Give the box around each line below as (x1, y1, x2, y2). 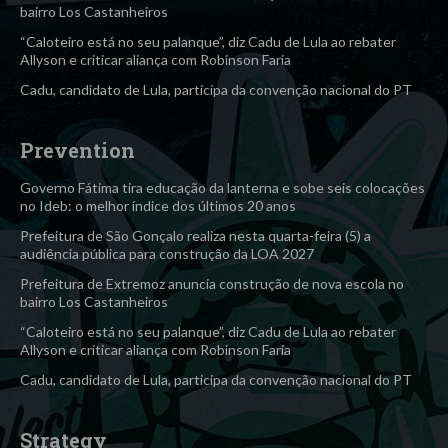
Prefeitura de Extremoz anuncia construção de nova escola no (20, 275, 404, 293)
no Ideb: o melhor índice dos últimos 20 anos (20, 197, 296, 215)
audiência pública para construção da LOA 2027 (20, 245, 314, 263)
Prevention (20, 137, 135, 164)
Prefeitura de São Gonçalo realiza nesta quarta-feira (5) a (20, 227, 371, 245)
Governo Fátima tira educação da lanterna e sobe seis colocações (20, 179, 425, 197)
